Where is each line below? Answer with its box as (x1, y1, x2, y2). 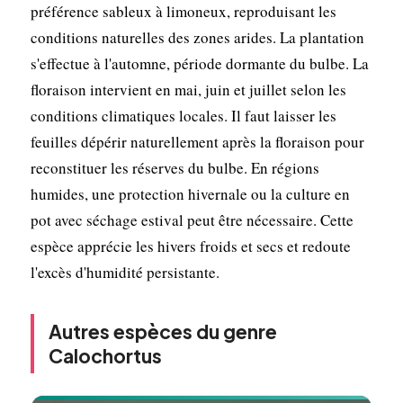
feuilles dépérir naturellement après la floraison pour (30, 130, 364, 152)
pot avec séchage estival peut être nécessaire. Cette (30, 209, 354, 230)
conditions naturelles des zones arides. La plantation (30, 26, 364, 48)
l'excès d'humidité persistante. (30, 261, 219, 282)
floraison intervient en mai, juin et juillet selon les (30, 78, 346, 100)
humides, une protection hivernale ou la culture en (30, 183, 350, 204)
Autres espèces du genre (48, 318, 277, 344)
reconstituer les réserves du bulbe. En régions (30, 157, 319, 178)
